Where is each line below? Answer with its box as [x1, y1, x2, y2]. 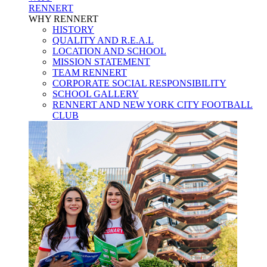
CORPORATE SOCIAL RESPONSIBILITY [52, 78, 226, 89]
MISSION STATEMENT [52, 57, 150, 67]
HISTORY [52, 24, 94, 35]
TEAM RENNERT [52, 67, 127, 78]
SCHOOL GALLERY [52, 89, 139, 100]
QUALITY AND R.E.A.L [52, 35, 154, 46]
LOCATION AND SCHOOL [52, 46, 166, 57]
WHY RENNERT [29, 14, 98, 24]
